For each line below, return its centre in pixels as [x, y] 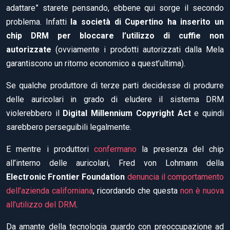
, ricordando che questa [137, 190]
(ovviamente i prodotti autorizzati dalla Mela [138, 49]
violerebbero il [35, 113]
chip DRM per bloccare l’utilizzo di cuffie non [115, 35]
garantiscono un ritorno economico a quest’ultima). [96, 63]
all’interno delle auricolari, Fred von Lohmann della [115, 163]
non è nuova [202, 190]
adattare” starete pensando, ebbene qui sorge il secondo [115, 8]
